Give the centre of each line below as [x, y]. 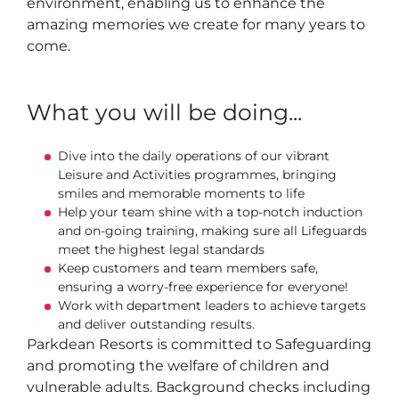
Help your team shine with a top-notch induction [210, 212]
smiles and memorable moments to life [181, 193]
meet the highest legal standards [161, 249]
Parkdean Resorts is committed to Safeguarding [199, 344]
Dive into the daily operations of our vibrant [194, 156]
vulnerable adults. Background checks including [199, 387]
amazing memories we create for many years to [196, 24]
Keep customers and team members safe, [188, 268]
